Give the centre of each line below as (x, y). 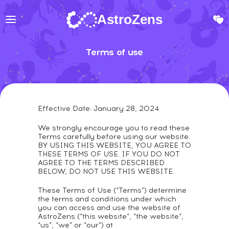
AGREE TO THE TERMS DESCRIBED (101, 163)
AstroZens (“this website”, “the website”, (111, 216)
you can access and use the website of (109, 208)
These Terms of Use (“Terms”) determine (112, 190)
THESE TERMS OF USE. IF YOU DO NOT (109, 154)
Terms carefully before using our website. (114, 137)
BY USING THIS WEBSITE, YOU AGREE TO (114, 145)
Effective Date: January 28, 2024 (99, 109)
